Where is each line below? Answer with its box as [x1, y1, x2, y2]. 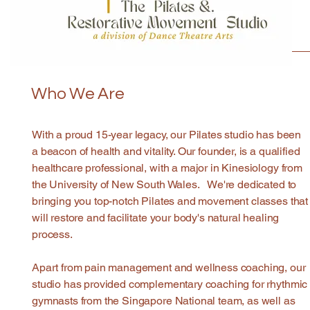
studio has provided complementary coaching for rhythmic [32, 277, 308, 291]
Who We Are [31, 85, 125, 102]
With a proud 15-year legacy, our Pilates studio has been [32, 128, 302, 141]
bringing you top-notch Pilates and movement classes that [32, 194, 309, 208]
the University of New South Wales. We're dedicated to [32, 178, 297, 191]
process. [32, 228, 73, 241]
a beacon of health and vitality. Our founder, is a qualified [32, 145, 300, 158]
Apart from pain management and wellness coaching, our [32, 261, 306, 274]
